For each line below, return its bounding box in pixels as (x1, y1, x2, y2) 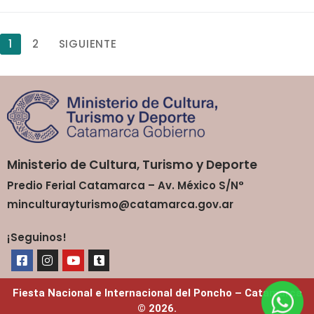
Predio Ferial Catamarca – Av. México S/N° (7, 177, 244, 193)
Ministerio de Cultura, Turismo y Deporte (7, 156, 257, 173)
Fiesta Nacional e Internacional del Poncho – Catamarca (12, 286, 302, 299)
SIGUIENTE (58, 36, 117, 51)
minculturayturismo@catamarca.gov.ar (7, 197, 233, 212)
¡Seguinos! (7, 230, 67, 245)
